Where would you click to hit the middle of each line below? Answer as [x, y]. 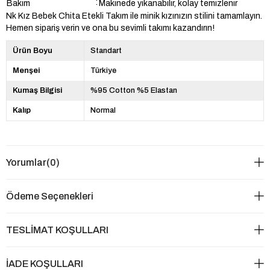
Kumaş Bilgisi [37, 90]
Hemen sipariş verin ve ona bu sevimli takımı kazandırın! [110, 28]
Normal [103, 110]
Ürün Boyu [33, 50]
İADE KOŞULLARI [45, 263]
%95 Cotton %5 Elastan [133, 90]
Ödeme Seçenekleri [50, 196]
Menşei [26, 70]
